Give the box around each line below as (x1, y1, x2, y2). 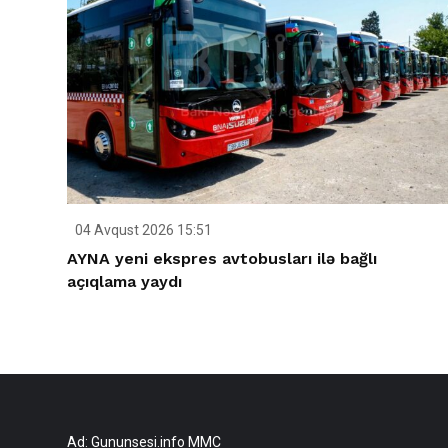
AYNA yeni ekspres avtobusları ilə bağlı (67, 248, 377, 268)
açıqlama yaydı (67, 271, 182, 291)
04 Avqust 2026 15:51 (72, 221, 212, 238)
